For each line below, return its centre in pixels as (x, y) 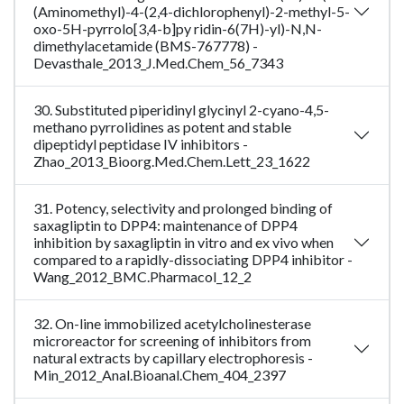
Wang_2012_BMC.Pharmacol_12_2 (142, 277)
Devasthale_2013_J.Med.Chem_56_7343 (158, 63)
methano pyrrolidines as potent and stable (162, 127)
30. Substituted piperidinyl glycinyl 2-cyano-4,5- (181, 110)
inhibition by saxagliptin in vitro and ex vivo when (184, 243)
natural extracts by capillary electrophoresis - (173, 358)
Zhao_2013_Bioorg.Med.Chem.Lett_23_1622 (172, 161)
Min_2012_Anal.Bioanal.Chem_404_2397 (160, 375)
